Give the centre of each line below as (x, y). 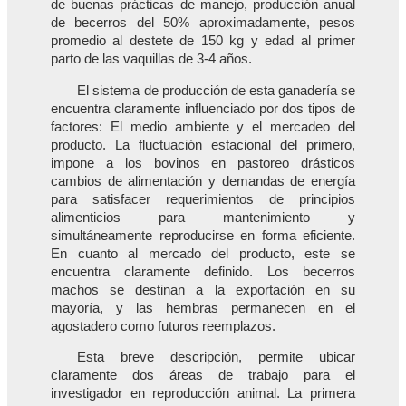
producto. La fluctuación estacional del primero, (203, 145)
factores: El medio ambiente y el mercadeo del (203, 126)
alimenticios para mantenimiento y (203, 217)
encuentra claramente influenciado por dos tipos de (203, 108)
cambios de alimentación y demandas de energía (203, 181)
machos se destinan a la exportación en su (203, 290)
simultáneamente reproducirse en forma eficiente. (203, 235)
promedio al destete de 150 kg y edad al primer (203, 41)
